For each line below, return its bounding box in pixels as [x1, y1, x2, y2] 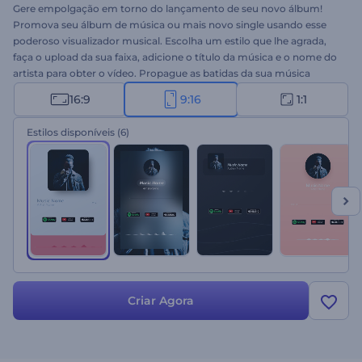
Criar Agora [128, 293, 194, 308]
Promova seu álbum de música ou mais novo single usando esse [13, 19, 326, 31]
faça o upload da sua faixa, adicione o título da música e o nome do [13, 51, 337, 63]
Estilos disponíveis [27, 126, 115, 138]
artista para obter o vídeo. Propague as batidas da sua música [13, 67, 310, 79]
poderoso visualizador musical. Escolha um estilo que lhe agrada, [13, 35, 326, 47]
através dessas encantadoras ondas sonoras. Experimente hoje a [13, 83, 323, 95]
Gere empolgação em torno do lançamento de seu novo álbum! [13, 2, 322, 15]
